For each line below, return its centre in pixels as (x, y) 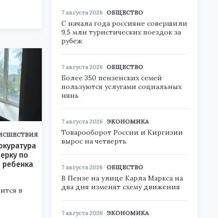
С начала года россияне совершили (124, 23)
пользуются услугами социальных (121, 87)
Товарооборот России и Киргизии (122, 132)
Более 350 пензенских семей (112, 78)
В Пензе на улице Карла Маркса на (122, 178)
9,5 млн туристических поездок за (121, 32)
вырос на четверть (94, 141)
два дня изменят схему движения (121, 187)
